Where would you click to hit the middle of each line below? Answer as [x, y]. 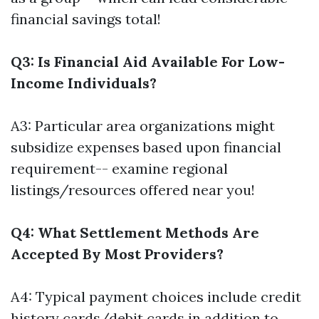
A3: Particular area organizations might [143, 126]
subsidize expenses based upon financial [146, 147]
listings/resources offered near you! [133, 190]
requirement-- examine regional [119, 169]
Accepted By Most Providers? [117, 254]
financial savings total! [86, 19]
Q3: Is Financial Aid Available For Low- [148, 62]
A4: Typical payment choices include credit [156, 297]
